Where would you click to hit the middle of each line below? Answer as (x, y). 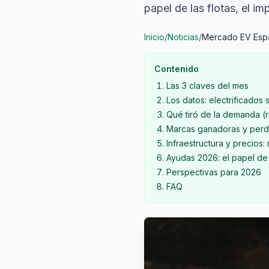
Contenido (177, 69)
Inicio (154, 37)
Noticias (183, 37)
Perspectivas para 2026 (214, 172)
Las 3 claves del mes (207, 86)
